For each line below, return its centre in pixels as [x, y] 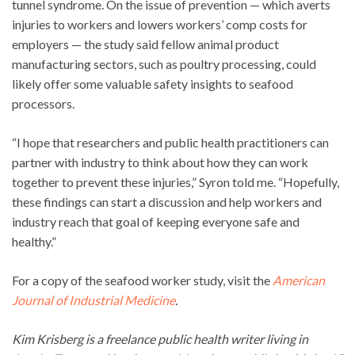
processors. [43, 103]
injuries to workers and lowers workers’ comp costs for [160, 24]
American [299, 280]
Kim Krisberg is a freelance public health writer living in [160, 338]
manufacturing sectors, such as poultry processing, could [164, 63]
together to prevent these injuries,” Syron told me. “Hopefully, [176, 181]
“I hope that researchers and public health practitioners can [170, 142]
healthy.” [34, 241]
